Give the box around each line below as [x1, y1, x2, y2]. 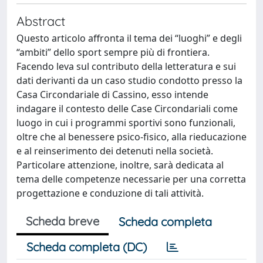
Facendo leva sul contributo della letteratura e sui [16, 59, 236, 73]
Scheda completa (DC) [26, 239, 147, 254]
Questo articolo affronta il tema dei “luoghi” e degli [16, 31, 242, 45]
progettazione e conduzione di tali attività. [16, 186, 204, 200]
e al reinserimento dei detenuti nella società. [16, 144, 213, 157]
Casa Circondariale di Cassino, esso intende [16, 87, 208, 101]
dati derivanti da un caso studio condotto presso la [16, 73, 242, 87]
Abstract [16, 12, 65, 29]
